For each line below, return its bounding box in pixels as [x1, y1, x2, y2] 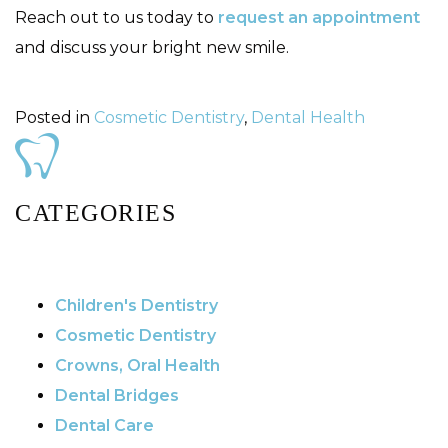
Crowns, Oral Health [55, 356, 220, 376]
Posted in [15, 108, 94, 128]
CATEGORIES [15, 200, 176, 227]
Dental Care [55, 416, 154, 436]
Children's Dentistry [55, 296, 218, 316]
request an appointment [218, 8, 420, 28]
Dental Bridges [55, 386, 179, 406]
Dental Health [251, 108, 365, 128]
